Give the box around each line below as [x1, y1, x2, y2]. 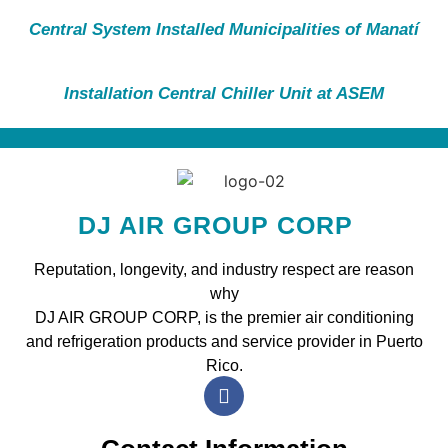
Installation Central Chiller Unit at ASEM [64, 83, 384, 103]
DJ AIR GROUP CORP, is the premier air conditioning [34, 309, 414, 327]
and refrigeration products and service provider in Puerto [25, 333, 423, 351]
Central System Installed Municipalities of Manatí [29, 19, 419, 39]
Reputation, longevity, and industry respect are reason [34, 261, 414, 279]
